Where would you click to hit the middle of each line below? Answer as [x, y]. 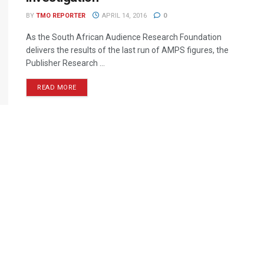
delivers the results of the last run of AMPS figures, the [127, 50]
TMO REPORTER [61, 16]
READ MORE [57, 88]
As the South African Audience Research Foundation [124, 37]
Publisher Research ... [65, 63]
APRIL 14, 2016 [123, 16]
